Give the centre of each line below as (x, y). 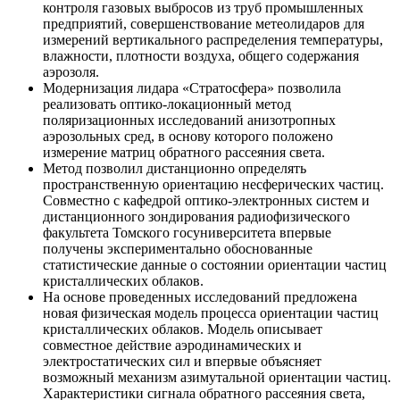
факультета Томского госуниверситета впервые (187, 232)
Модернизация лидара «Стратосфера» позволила (192, 87)
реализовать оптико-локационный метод (167, 104)
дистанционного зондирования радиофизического (196, 216)
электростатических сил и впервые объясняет (182, 361)
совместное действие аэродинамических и (172, 345)
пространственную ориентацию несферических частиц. (213, 184)
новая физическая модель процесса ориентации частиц (211, 312)
